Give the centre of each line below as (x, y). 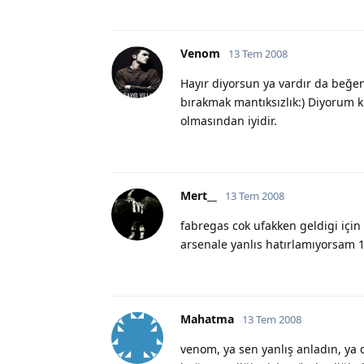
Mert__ (199, 195)
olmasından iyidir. (229, 120)
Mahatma (207, 318)
